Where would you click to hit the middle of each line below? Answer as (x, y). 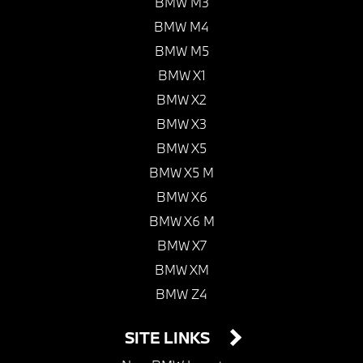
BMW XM (181, 270)
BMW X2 (181, 100)
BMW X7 (181, 246)
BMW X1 (181, 75)
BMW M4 (181, 27)
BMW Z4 (181, 294)
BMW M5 (181, 51)
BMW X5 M (181, 173)
